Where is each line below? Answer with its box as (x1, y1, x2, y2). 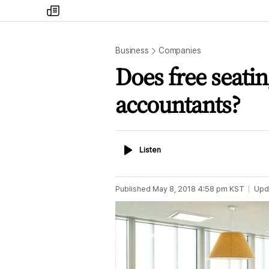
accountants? (115, 88, 240, 121)
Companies (158, 46, 201, 55)
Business (115, 46, 149, 55)
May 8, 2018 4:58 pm (153, 184, 228, 193)
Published (115, 184, 151, 193)
